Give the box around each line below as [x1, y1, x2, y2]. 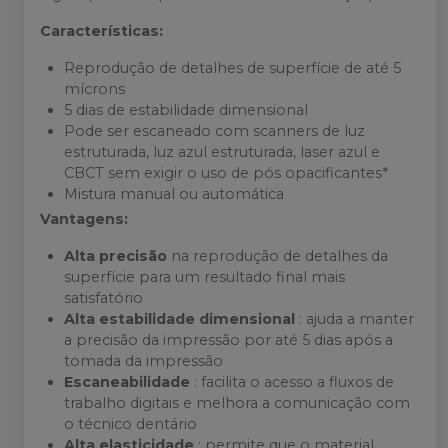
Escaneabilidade [64, 373, 190, 392]
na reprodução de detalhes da [167, 247, 388, 266]
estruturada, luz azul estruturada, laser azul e [64, 143, 380, 162]
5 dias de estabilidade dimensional [64, 101, 308, 120]
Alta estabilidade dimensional [64, 310, 295, 329]
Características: [40, 22, 163, 41]
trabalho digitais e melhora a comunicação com [64, 394, 410, 413]
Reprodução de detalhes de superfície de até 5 [64, 59, 401, 78]
